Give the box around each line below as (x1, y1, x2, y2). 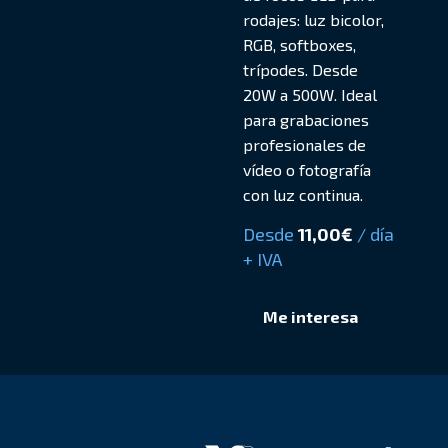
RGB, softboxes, (242, 35, 356, 54)
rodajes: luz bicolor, (242, 10, 384, 29)
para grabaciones (242, 110, 369, 129)
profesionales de (242, 135, 366, 154)
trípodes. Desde (242, 60, 358, 79)
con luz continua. (242, 185, 363, 204)
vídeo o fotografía (242, 160, 371, 179)
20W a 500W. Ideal (242, 85, 377, 104)
